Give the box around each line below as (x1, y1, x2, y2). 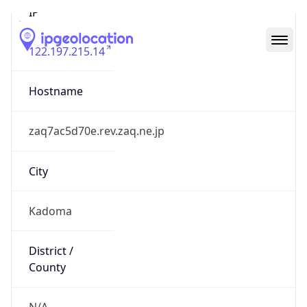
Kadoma (28, 191, 72, 206)
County (28, 247, 66, 263)
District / (28, 231, 73, 247)
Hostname (28, 71, 83, 87)
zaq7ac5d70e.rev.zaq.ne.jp (28, 111, 164, 127)
